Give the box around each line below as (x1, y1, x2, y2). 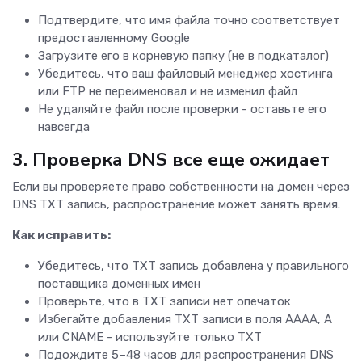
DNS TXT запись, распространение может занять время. (12, 197, 340, 213)
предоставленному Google (38, 31, 190, 46)
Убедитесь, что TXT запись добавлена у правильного (38, 259, 349, 274)
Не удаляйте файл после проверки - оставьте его (38, 102, 326, 117)
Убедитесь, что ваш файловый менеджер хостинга (38, 66, 333, 82)
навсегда (38, 120, 90, 135)
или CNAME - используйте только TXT (38, 330, 262, 345)
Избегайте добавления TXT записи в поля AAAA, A (38, 312, 332, 327)
